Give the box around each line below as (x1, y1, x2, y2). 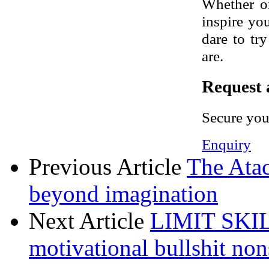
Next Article (29, 207, 144, 234)
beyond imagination (29, 180, 218, 207)
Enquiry (201, 135, 251, 153)
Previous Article (29, 153, 181, 180)
